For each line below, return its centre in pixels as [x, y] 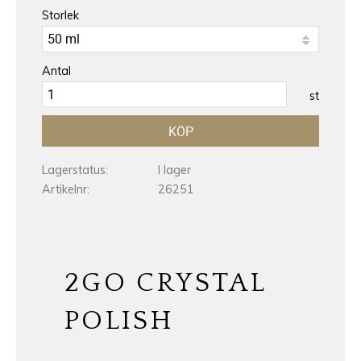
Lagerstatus [74, 170]
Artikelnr [64, 189]
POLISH [119, 321]
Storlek [60, 16]
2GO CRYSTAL [165, 283]
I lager [175, 170]
